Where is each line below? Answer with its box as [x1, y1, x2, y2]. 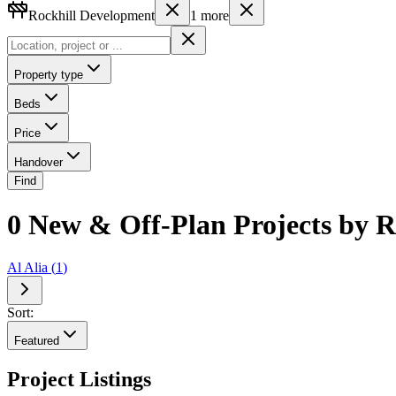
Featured [14, 334, 59, 348]
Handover [14, 155, 63, 169]
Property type [14, 67, 83, 81]
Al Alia [7, 260, 48, 276]
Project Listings [7, 368, 151, 392]
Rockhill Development [28, 7, 155, 23]
